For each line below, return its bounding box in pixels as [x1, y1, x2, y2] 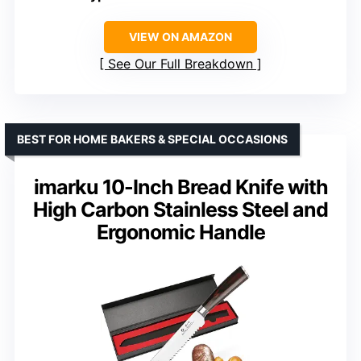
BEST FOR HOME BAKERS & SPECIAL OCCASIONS [17, 132, 288, 147]
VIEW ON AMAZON [129, 30, 232, 44]
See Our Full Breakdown [108, 56, 253, 73]
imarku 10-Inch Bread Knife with [33, 175, 328, 200]
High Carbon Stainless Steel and [33, 197, 328, 222]
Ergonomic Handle [96, 220, 265, 245]
